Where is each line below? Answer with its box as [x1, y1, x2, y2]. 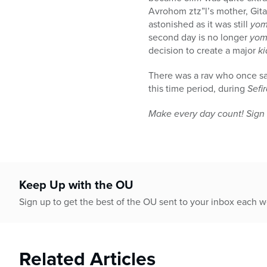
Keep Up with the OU [19, 175, 133, 194]
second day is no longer [148, 30, 250, 44]
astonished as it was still [148, 17, 250, 31]
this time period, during [148, 81, 247, 95]
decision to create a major [148, 43, 258, 57]
